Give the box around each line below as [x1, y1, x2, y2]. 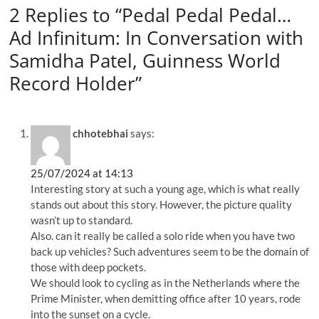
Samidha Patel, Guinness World [9, 48, 281, 74]
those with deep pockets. [31, 260, 147, 273]
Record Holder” [9, 70, 142, 97]
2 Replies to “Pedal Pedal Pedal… [9, 2, 292, 28]
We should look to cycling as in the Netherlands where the [31, 276, 300, 289]
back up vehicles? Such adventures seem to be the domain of [31, 244, 310, 258]
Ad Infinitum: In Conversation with [9, 25, 304, 51]
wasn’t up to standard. [31, 213, 133, 226]
